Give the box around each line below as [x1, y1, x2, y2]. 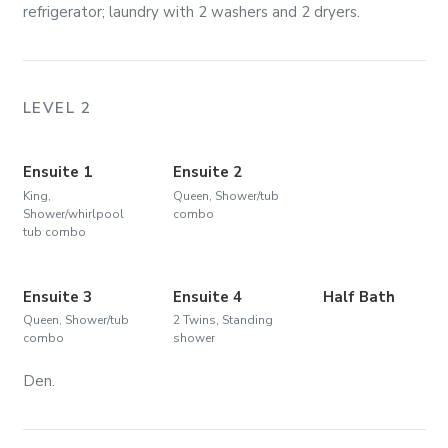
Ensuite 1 [22, 162, 92, 183]
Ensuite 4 [172, 286, 242, 307]
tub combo [22, 224, 86, 241]
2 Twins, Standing [172, 312, 273, 329]
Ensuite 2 [172, 162, 242, 183]
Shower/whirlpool [22, 206, 124, 223]
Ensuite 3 [22, 286, 92, 307]
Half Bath [322, 286, 395, 307]
